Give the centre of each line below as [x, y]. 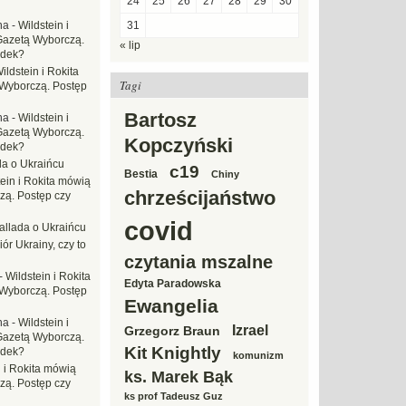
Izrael [250, 330]
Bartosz [160, 120]
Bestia [141, 174]
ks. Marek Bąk [179, 377]
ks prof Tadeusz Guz [174, 396]
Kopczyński [179, 145]
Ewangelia [171, 306]
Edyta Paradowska [173, 284]
